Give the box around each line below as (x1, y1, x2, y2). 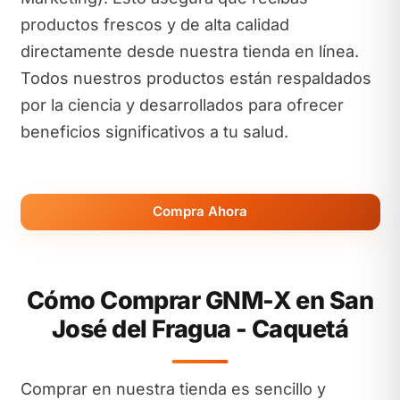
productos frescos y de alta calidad (20, 15, 289, 34)
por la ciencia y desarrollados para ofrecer (20, 96, 344, 114)
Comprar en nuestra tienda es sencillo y (20, 379, 326, 398)
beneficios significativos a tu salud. (20, 122, 288, 141)
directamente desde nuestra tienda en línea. (20, 42, 359, 61)
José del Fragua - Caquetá (51, 313, 349, 344)
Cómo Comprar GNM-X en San (26, 285, 374, 315)
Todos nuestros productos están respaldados (20, 69, 371, 87)
